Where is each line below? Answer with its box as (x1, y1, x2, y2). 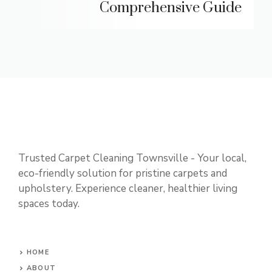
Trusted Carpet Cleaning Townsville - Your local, (18, 151, 246, 166)
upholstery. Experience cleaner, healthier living (18, 182, 237, 196)
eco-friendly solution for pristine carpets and (18, 166, 227, 181)
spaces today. (18, 197, 80, 211)
